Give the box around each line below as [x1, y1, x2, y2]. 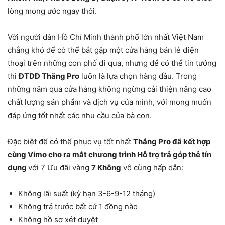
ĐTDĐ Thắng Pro [19, 71, 79, 81]
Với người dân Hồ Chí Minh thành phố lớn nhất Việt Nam [8, 32, 204, 42]
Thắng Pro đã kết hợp [133, 137, 210, 146]
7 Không [91, 163, 121, 172]
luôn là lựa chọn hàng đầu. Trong [79, 71, 197, 81]
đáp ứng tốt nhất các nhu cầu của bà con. [8, 110, 152, 120]
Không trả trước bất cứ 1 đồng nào [18, 202, 138, 211]
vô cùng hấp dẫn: [121, 163, 183, 172]
